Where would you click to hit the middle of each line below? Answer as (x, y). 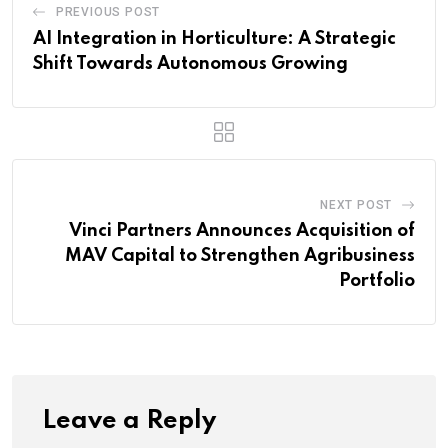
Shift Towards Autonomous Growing (190, 63)
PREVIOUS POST (108, 11)
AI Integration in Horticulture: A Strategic (214, 38)
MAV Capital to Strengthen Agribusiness (240, 255)
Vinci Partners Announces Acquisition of (242, 230)
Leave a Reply (129, 421)
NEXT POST (356, 204)
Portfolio (377, 280)
